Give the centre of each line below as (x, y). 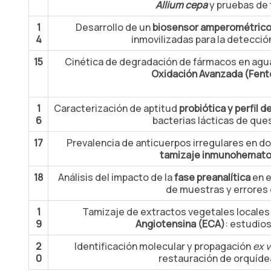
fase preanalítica (212, 177)
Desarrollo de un (114, 27)
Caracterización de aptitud (116, 108)
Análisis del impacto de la (116, 177)
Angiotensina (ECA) (180, 224)
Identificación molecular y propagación (164, 246)
